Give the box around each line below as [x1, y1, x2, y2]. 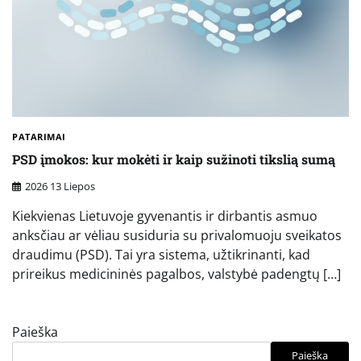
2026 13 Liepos [25, 178, 95, 193]
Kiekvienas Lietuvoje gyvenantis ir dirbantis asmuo [12, 206, 317, 225]
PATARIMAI [12, 130, 66, 143]
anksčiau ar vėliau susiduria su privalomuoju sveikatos [12, 226, 342, 244]
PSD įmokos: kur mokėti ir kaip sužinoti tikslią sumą [12, 151, 335, 168]
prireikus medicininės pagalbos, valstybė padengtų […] [12, 264, 341, 283]
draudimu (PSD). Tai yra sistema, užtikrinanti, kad [12, 245, 310, 263]
